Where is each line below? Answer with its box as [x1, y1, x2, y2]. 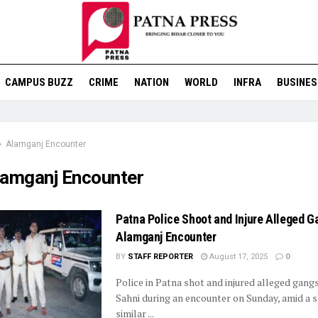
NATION [133, 76, 169, 89]
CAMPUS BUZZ [4, 76, 73, 89]
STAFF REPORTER [128, 252, 193, 261]
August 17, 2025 [207, 252, 268, 261]
